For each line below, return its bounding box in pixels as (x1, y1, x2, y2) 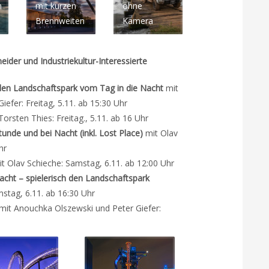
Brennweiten (35, 15, 85, 26)
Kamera (122, 15, 153, 26)
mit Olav (145, 127, 178, 139)
